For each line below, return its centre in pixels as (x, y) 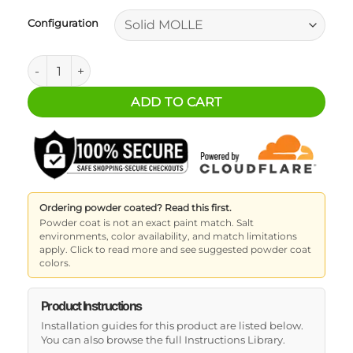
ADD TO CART (176, 102)
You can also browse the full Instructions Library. (163, 340)
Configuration (63, 23)
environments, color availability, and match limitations (168, 236)
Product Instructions (91, 306)
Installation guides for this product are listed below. (172, 326)
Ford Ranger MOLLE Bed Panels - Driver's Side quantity (179, 63)
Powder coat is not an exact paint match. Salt (147, 223)
